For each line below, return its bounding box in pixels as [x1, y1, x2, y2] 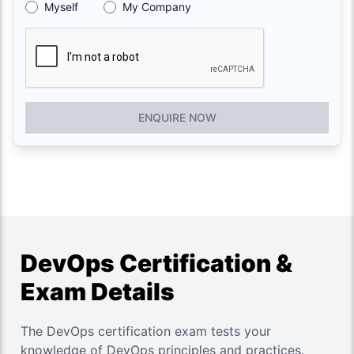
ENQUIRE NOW [137, 110, 217, 124]
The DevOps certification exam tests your [21, 322, 271, 339]
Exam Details [21, 277, 175, 306]
